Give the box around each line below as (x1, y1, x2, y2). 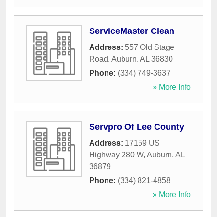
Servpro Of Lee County (89, 122, 184, 132)
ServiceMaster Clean (89, 26, 174, 36)
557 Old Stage (125, 43, 174, 52)
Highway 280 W (89, 151, 143, 159)
